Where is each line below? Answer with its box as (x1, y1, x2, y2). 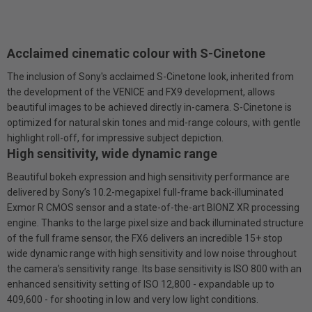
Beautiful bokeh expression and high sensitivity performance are (7, 171, 290, 182)
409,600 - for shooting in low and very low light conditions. (7, 293, 258, 305)
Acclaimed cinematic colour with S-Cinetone (7, 45, 265, 61)
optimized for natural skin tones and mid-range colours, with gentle (7, 116, 301, 128)
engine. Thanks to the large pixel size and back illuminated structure (7, 217, 304, 228)
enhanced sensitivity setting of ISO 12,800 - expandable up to (7, 278, 274, 290)
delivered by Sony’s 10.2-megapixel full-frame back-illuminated (7, 186, 283, 198)
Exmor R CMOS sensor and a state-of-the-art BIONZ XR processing (7, 201, 299, 213)
